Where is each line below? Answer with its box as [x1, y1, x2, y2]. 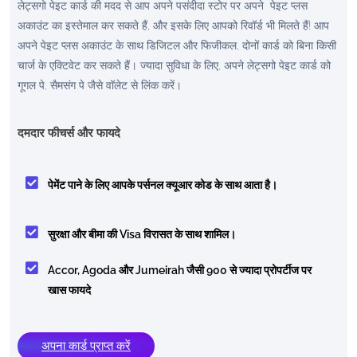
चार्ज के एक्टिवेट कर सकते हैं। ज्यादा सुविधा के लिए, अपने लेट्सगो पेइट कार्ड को [18, 58, 331, 72]
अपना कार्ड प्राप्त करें [41, 338, 131, 353]
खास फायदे [47, 283, 91, 296]
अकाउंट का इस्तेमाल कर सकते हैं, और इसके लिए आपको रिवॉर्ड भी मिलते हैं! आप [18, 18, 329, 32]
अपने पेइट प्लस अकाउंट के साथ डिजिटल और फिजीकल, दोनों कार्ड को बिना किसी [18, 38, 336, 52]
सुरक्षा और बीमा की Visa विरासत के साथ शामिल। [47, 227, 236, 241]
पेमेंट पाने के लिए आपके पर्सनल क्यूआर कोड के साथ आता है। [47, 178, 277, 191]
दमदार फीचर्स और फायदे [18, 125, 120, 140]
